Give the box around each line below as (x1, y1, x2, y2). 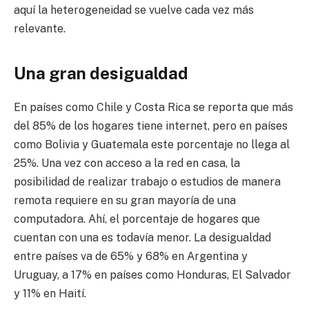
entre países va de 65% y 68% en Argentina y (14, 249, 248, 263)
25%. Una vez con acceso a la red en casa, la (14, 156, 240, 170)
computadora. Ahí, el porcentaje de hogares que (14, 212, 260, 226)
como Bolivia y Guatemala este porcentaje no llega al (14, 137, 290, 151)
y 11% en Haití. (14, 286, 86, 300)
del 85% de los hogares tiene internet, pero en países (14, 119, 288, 132)
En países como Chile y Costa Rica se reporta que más (14, 100, 293, 114)
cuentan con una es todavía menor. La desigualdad (14, 230, 271, 244)
